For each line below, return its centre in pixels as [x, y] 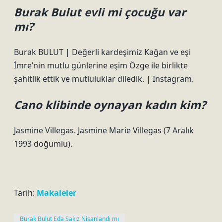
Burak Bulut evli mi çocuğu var [100, 12]
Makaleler [56, 193]
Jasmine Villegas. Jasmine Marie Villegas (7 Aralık [104, 130]
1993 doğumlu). [43, 144]
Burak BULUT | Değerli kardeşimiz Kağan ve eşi [102, 52]
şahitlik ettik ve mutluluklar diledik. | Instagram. [104, 79]
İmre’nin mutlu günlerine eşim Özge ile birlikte [101, 65]
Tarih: [25, 193]
